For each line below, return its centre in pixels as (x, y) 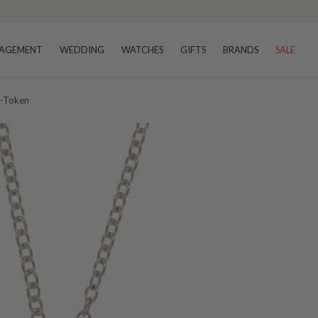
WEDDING (82, 50)
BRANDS (241, 50)
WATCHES (142, 50)
